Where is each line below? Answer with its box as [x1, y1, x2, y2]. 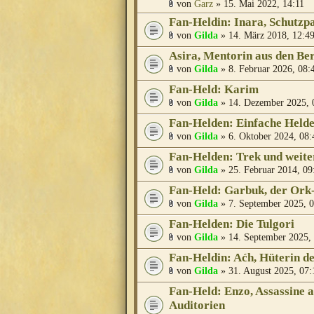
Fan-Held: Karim [169, 83, 259, 97]
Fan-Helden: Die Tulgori [169, 217, 294, 231]
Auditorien [169, 299, 225, 313]
